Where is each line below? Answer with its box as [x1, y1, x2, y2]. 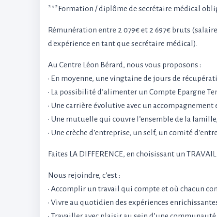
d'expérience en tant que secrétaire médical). [48, 39, 198, 48]
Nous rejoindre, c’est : [48, 171, 120, 180]
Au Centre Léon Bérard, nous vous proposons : [48, 61, 201, 69]
